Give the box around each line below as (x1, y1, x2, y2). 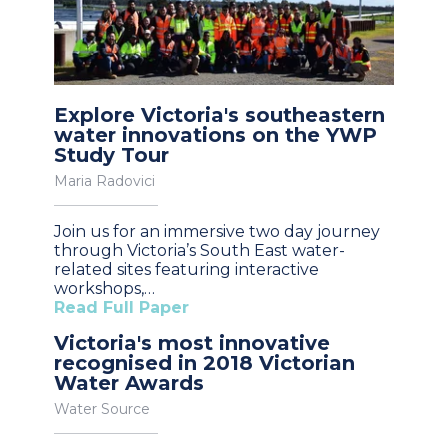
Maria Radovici (54, 171, 155, 190)
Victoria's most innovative (54, 330, 330, 355)
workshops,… (54, 278, 155, 298)
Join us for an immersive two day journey (54, 221, 380, 241)
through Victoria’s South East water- (54, 240, 345, 260)
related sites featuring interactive (54, 259, 319, 279)
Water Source (54, 399, 150, 418)
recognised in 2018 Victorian (54, 350, 355, 375)
